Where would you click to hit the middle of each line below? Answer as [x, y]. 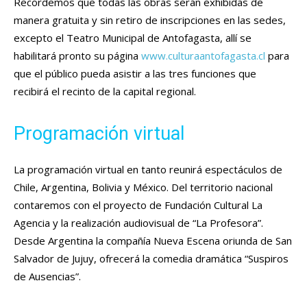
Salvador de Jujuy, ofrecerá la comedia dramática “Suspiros [151, 258]
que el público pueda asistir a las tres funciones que [135, 73]
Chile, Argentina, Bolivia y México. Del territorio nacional [143, 187]
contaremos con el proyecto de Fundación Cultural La [138, 205]
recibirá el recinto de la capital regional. [105, 91]
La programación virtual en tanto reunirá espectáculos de [148, 169]
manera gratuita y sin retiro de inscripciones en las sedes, [150, 20]
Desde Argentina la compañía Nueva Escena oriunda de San [153, 240]
